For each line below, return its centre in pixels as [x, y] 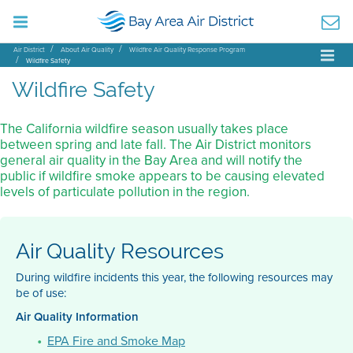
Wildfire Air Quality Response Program [187, 50]
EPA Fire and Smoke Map [116, 341]
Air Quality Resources [120, 251]
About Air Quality [87, 50]
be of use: [41, 293]
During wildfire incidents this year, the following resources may [174, 277]
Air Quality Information [77, 317]
